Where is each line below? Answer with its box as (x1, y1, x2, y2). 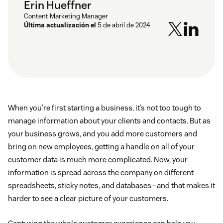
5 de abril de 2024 (98, 21, 150, 30)
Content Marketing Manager (24, 12, 108, 21)
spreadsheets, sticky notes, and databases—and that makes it (8, 181, 215, 191)
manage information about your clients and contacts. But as (8, 116, 211, 126)
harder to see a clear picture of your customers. (8, 194, 168, 204)
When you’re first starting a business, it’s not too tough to (8, 103, 201, 113)
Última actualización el (24, 21, 96, 30)
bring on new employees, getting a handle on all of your (8, 142, 195, 152)
